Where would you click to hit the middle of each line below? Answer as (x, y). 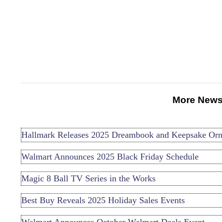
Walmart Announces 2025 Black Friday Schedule (110, 156)
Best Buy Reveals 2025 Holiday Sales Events (103, 200)
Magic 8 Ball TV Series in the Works (88, 178)
